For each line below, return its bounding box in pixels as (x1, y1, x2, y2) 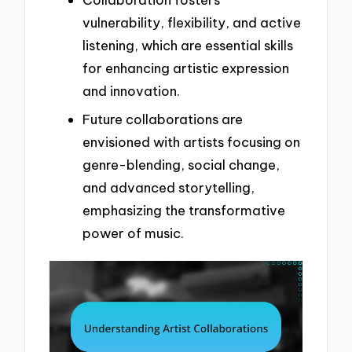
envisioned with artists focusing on (82, 133, 300, 150)
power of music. (82, 224, 184, 241)
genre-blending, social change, (82, 156, 280, 173)
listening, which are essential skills (82, 37, 293, 54)
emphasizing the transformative (82, 201, 285, 218)
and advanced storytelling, (82, 178, 255, 196)
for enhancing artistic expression (82, 60, 289, 77)
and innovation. (82, 82, 180, 100)
